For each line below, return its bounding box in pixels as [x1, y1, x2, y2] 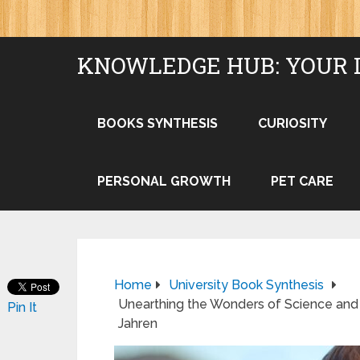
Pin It [7, 300, 37, 315]
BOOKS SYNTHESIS [97, 116, 218, 131]
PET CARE [271, 174, 333, 189]
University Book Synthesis [169, 277, 324, 292]
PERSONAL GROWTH [97, 174, 231, 189]
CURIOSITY [258, 116, 327, 131]
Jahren [118, 316, 157, 331]
